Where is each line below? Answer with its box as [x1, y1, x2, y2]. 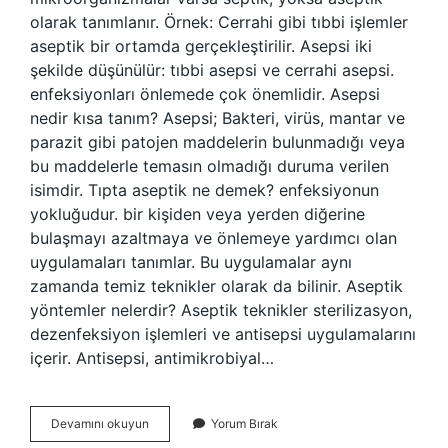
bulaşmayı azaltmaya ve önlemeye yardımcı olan [30, 228, 397, 248]
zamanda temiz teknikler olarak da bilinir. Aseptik [30, 276, 403, 296]
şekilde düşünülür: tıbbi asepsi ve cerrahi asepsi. [30, 60, 394, 80]
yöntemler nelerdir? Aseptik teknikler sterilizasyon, [30, 300, 412, 320]
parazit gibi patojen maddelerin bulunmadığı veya [30, 132, 405, 152]
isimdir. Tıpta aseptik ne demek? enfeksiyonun [30, 180, 379, 200]
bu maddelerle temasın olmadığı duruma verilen [30, 156, 389, 176]
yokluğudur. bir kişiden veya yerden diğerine [30, 204, 365, 224]
